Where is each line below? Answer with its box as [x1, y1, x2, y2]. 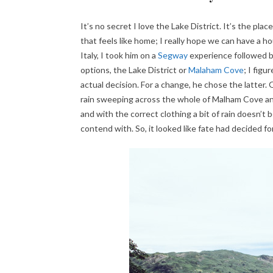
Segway [158, 50, 188, 60]
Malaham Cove [188, 65, 244, 75]
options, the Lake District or [80, 65, 188, 75]
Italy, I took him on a [80, 50, 158, 60]
